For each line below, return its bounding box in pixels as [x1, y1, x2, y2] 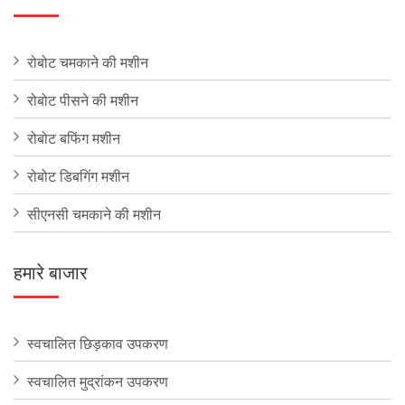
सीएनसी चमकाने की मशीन [27, 202, 161, 224]
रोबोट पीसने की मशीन [27, 89, 138, 110]
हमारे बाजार [14, 258, 88, 285]
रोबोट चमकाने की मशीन [27, 51, 148, 72]
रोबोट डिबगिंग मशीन [27, 165, 129, 186]
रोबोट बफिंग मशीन [27, 127, 120, 148]
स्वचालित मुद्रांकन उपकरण [27, 370, 168, 391]
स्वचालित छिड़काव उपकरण [27, 332, 168, 353]
